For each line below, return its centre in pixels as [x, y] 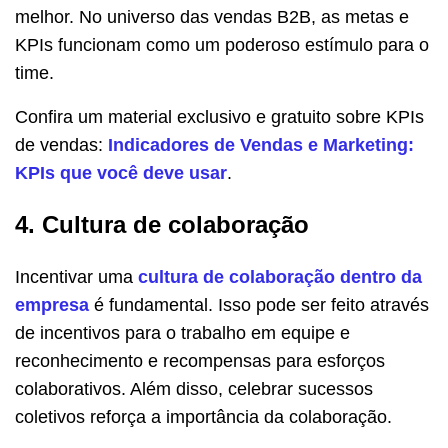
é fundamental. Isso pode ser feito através [261, 305]
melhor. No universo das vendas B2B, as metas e [212, 17]
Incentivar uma [76, 277]
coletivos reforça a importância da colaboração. [203, 417]
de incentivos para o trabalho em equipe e [182, 333]
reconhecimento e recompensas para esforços [200, 361]
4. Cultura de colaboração [162, 225]
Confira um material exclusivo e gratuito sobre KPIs [219, 117]
